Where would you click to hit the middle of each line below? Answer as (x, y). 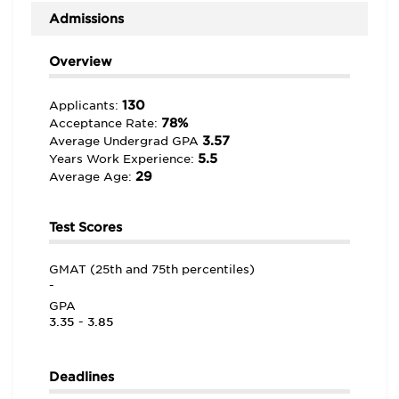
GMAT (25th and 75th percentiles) (152, 269)
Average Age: (92, 177)
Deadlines (81, 377)
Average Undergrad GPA (126, 141)
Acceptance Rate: (105, 123)
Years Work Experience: (123, 159)
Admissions (86, 19)
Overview (81, 61)
